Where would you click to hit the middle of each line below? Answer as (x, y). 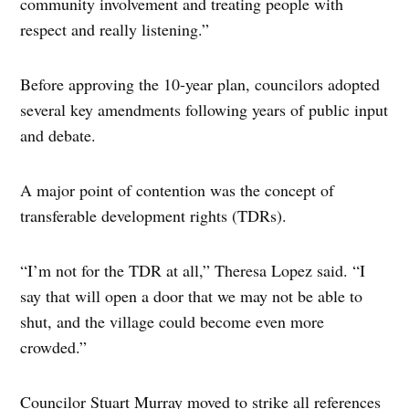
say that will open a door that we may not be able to (192, 295)
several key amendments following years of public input (204, 109)
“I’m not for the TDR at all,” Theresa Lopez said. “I (193, 270)
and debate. (58, 135)
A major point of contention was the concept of (178, 189)
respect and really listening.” (115, 29)
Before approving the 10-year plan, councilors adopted (200, 84)
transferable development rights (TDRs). (157, 215)
